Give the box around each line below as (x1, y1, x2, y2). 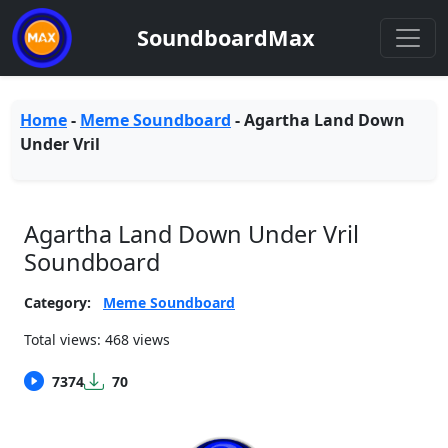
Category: (24, 293, 91, 312)
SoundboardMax (137, 23, 315, 52)
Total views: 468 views (24, 330, 170, 349)
